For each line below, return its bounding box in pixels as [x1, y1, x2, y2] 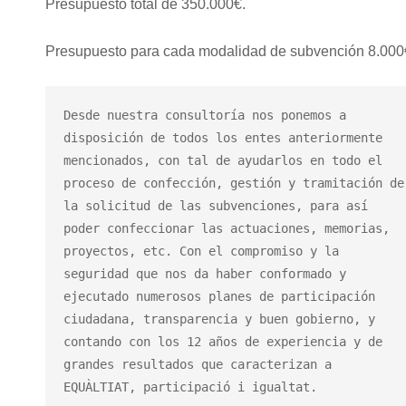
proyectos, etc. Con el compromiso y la [63, 243, 339, 258]
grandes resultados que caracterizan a [63, 356, 332, 372]
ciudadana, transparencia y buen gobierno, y [63, 311, 375, 326]
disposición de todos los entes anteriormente [63, 130, 382, 145]
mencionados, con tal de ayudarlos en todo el [63, 152, 382, 168]
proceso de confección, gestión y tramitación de [63, 175, 404, 190]
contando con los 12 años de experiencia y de [63, 333, 382, 349]
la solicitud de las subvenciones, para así [63, 198, 368, 213]
